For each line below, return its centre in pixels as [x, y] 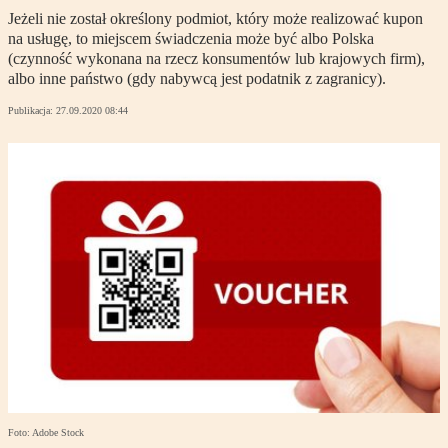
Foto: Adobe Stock [46, 433]
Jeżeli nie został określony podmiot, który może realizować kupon [215, 19]
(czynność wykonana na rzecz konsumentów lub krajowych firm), [216, 59]
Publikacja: [32, 111]
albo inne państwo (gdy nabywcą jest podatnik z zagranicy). [197, 79]
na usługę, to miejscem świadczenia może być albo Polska [191, 39]
